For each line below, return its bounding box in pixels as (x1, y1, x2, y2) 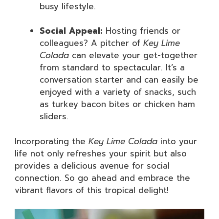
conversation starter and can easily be (40, 73, 198, 86)
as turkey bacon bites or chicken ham (40, 98, 195, 110)
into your (157, 134, 197, 148)
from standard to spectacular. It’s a (40, 61, 185, 74)
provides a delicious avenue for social (15, 159, 170, 172)
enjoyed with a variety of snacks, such (40, 86, 196, 98)
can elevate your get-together (69, 49, 197, 62)
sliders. (40, 110, 68, 123)
